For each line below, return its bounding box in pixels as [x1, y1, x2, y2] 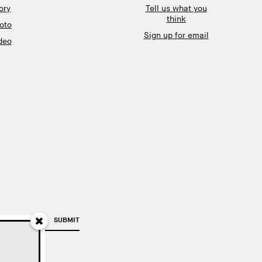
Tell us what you [145, 4, 207, 13]
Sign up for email [143, 30, 209, 40]
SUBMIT [54, 216, 80, 225]
